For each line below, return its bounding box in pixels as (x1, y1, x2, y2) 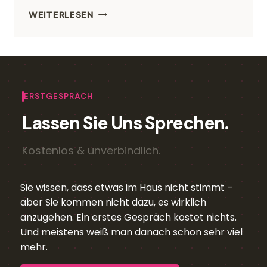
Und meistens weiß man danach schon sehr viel (20, 225, 243, 239)
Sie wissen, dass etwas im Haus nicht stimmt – (20, 180, 233, 194)
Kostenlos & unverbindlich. (22, 142, 160, 158)
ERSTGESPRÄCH (24, 91, 94, 101)
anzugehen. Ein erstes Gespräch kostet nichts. (20, 210, 237, 224)
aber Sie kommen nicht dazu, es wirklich (20, 195, 206, 209)
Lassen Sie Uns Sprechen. (22, 111, 228, 135)
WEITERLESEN (29, 9, 94, 20)
